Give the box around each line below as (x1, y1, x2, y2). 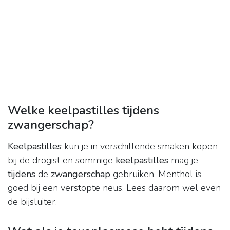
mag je (168, 154, 198, 167)
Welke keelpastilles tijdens (8, 102, 159, 119)
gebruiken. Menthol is (110, 168, 201, 181)
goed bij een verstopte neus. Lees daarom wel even (8, 182, 221, 195)
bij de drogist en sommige (8, 154, 116, 167)
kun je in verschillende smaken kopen (62, 140, 218, 153)
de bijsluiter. (8, 196, 57, 208)
